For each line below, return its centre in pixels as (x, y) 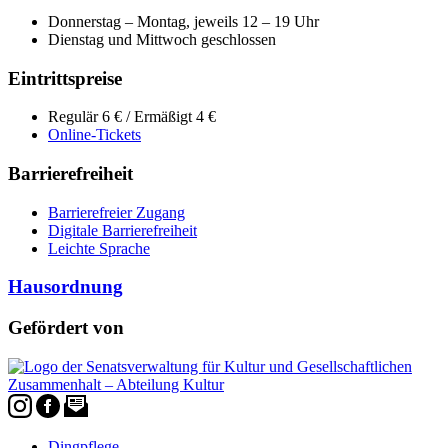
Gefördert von (66, 328)
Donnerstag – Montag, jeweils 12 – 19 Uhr (183, 21)
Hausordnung (65, 287)
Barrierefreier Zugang (116, 212)
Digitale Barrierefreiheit (122, 230)
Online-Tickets (94, 135)
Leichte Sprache (99, 248)
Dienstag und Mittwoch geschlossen (162, 39)
